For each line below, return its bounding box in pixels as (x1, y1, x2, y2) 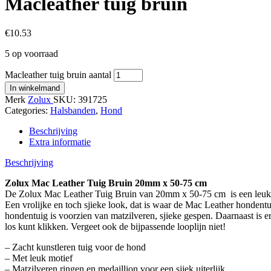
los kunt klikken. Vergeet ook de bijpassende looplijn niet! (5, 221, 226, 232)
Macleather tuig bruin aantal (5, 70, 111, 80)
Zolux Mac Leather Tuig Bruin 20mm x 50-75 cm (5, 178, 209, 189)
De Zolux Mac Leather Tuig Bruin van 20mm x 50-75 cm (5, 189, 226, 200)
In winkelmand (10, 83, 60, 93)
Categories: (5, 105, 50, 116)
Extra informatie (29, 137, 91, 148)
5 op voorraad (5, 48, 58, 59)
